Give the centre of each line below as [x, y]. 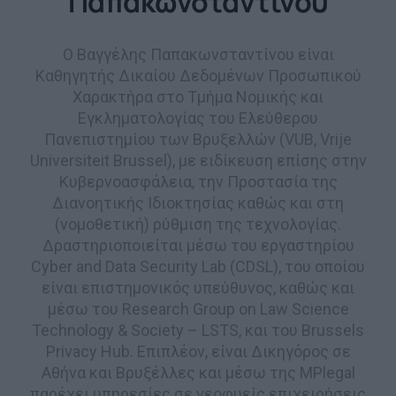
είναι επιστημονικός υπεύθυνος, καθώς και [198, 287]
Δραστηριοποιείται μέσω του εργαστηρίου [198, 245]
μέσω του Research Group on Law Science [198, 308]
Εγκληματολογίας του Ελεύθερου [198, 118]
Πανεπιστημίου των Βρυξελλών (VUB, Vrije [198, 139]
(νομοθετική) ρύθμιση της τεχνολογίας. [198, 224]
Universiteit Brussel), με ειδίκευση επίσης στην [198, 160]
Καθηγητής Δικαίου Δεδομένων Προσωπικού [198, 75]
